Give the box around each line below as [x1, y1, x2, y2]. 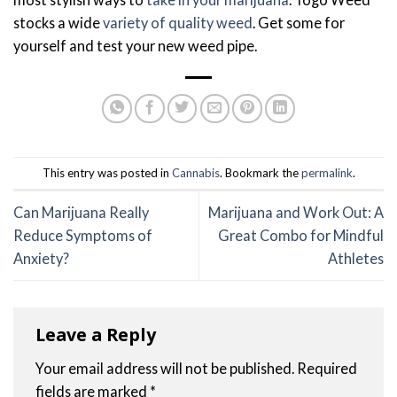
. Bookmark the [219, 165, 301, 180]
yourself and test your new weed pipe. [13, 37, 257, 55]
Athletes [328, 249, 384, 267]
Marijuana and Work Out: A [208, 203, 384, 221]
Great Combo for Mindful [218, 226, 384, 244]
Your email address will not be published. [35, 360, 294, 378]
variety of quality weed [103, 14, 253, 32]
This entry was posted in [42, 165, 172, 180]
